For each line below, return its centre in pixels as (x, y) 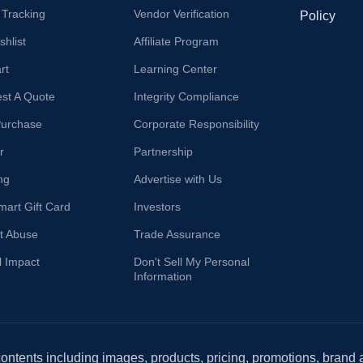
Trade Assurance (177, 234)
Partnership (164, 152)
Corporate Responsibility (197, 124)
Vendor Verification (182, 14)
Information (163, 276)
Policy (317, 16)
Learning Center (176, 69)
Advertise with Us (178, 179)
